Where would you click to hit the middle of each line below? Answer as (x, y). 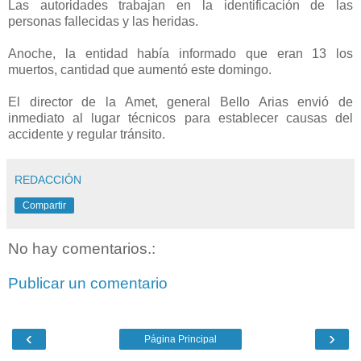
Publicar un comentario (88, 284)
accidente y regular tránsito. (87, 134)
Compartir (44, 205)
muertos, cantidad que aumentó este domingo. (140, 69)
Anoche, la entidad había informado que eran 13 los (180, 53)
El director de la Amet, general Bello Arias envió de (180, 102)
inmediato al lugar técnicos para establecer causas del (180, 118)
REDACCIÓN (48, 179)
